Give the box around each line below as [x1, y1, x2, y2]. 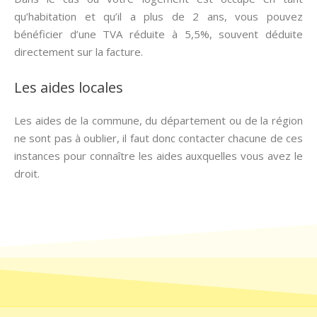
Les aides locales [14, 78, 123, 97]
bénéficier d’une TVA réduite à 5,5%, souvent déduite [14, 27, 303, 41]
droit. [14, 166, 40, 180]
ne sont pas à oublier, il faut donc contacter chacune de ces [14, 131, 303, 145]
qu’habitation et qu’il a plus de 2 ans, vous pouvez [14, 9, 303, 23]
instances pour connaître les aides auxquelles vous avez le [14, 149, 303, 163]
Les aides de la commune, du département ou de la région [14, 113, 303, 127]
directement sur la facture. [14, 45, 143, 59]
